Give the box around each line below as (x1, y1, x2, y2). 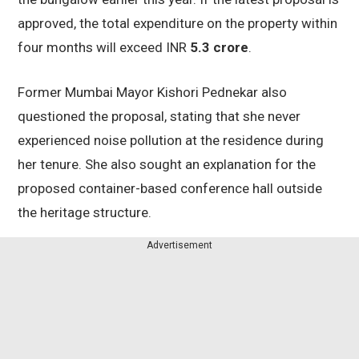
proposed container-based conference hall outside (18, 180, 322, 197)
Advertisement (147, 240, 212, 252)
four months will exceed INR (18, 39, 190, 56)
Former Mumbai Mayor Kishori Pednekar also (18, 84, 287, 101)
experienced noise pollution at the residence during (18, 132, 324, 149)
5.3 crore (190, 39, 248, 56)
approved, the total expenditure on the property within (18, 15, 337, 32)
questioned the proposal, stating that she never (18, 108, 301, 125)
